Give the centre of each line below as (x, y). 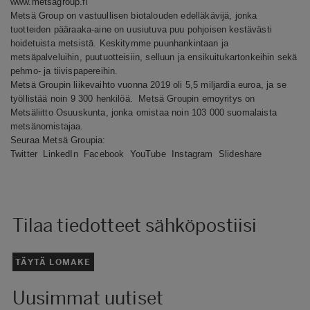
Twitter (24, 154)
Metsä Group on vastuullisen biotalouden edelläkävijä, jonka (134, 15)
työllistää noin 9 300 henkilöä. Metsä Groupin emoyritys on (133, 98)
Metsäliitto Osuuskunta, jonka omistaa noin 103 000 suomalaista (144, 112)
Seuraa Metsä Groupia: (68, 140)
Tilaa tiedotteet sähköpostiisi (135, 225)
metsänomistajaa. (50, 126)
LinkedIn (61, 154)
